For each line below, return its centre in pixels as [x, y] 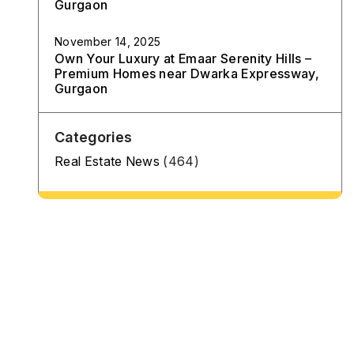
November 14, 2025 [108, 41]
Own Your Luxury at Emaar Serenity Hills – [183, 58]
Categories [94, 137]
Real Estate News [107, 161]
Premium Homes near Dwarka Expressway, [187, 73]
